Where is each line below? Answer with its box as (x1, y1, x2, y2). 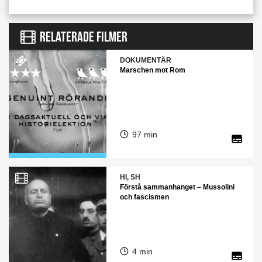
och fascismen (119, 193, 169, 201)
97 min (132, 130, 157, 139)
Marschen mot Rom (119, 66, 185, 74)
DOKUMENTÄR (119, 56, 171, 64)
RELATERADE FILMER (40, 29, 127, 44)
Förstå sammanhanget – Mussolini (119, 183, 235, 191)
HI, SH (119, 173, 140, 181)
